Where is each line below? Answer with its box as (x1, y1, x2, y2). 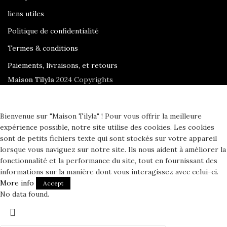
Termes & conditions (8, 43, 78, 53)
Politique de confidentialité (8, 26, 99, 35)
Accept (43, 179, 63, 187)
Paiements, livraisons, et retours (8, 60, 118, 70)
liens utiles (8, 9, 44, 18)
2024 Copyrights (56, 74, 113, 84)
